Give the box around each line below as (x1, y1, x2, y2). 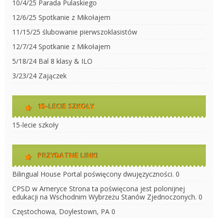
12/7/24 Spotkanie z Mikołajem (12, 42, 110, 51)
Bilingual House (12, 169, 61, 179)
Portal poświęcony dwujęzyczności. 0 (61, 169, 180, 179)
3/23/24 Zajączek (12, 71, 67, 80)
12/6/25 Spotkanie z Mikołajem (12, 13, 110, 22)
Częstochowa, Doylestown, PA (12, 207, 109, 216)
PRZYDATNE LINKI (38, 151, 98, 160)
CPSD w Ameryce (12, 184, 67, 193)
